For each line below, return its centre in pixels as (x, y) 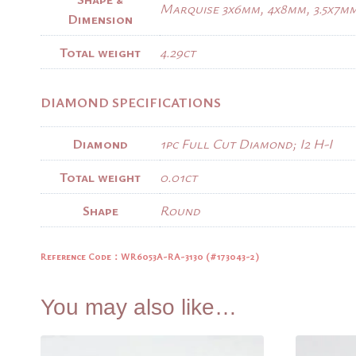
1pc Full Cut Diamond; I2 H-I (246, 143)
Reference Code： (81, 256)
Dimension (100, 19)
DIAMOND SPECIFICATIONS (131, 102)
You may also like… (139, 308)
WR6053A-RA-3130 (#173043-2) (190, 256)
